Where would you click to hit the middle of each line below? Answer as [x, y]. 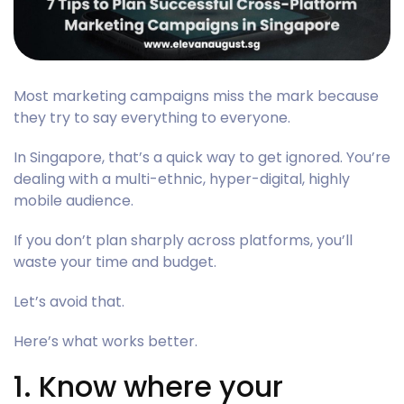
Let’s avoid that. [69, 301]
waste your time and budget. [115, 262]
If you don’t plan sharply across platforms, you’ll [183, 240]
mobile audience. [73, 200]
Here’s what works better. [106, 341]
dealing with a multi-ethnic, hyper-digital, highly [182, 179]
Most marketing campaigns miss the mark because [196, 96]
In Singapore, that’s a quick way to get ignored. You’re [202, 157]
